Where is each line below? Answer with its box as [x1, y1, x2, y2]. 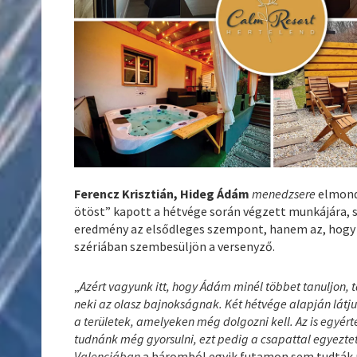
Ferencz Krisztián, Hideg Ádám [74, 186, 250, 202]
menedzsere [252, 186, 319, 202]
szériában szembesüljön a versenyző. [74, 238, 276, 255]
